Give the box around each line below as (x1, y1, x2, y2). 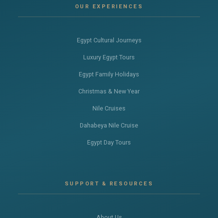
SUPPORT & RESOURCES (64, 180, 154, 188)
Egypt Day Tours (87, 138, 131, 147)
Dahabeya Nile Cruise (80, 121, 138, 130)
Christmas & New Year (78, 87, 140, 96)
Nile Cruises (92, 104, 126, 113)
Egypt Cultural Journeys (76, 36, 142, 45)
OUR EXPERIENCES (74, 2, 144, 11)
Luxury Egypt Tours (83, 53, 135, 62)
